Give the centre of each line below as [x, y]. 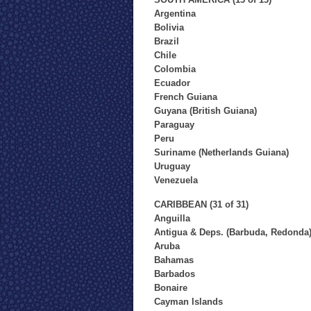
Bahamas [174, 260]
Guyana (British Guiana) [205, 111]
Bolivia [169, 27]
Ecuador [172, 83]
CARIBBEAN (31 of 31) [201, 204]
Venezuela [176, 180]
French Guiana [186, 97]
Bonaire [171, 288]
